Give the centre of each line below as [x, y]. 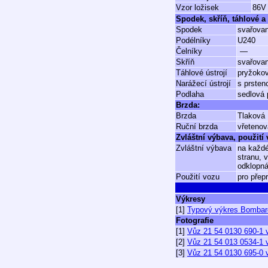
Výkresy [191, 199]
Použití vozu [198, 177]
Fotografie [195, 220]
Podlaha [190, 94]
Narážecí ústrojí [203, 83]
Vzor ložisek [197, 7]
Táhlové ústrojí [202, 73]
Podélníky [193, 40]
